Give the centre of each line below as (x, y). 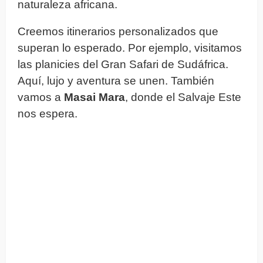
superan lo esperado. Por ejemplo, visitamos (130, 48)
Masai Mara (95, 97)
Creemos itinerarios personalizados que (118, 31)
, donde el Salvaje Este (183, 97)
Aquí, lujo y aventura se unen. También (116, 80)
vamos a (41, 97)
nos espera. (48, 113)
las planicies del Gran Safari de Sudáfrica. (123, 64)
